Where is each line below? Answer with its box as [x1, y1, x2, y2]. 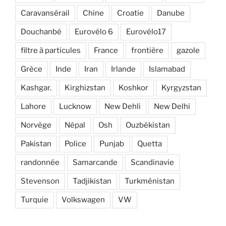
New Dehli [104, 102, 141, 111]
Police [65, 139, 86, 149]
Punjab [99, 139, 124, 149]
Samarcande [73, 158, 118, 167]
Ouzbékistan [126, 121, 170, 130]
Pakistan [21, 139, 51, 149]
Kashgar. [21, 83, 51, 93]
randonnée [21, 158, 60, 167]
